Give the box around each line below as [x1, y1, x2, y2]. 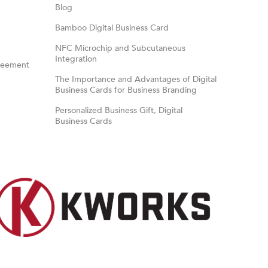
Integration [54, 53, 97, 65]
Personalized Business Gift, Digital [54, 105, 182, 116]
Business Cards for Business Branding [54, 84, 197, 96]
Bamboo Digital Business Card [54, 22, 169, 33]
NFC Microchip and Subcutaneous [54, 42, 185, 54]
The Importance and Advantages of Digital [54, 74, 217, 85]
